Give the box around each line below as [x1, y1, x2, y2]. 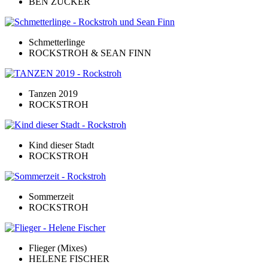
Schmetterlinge [29, 36, 85, 47]
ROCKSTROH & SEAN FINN [29, 47, 151, 58]
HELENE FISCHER [29, 253, 109, 264]
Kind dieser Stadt [29, 139, 94, 150]
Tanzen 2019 [29, 88, 78, 99]
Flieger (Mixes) [29, 242, 87, 253]
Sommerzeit [29, 191, 74, 202]
